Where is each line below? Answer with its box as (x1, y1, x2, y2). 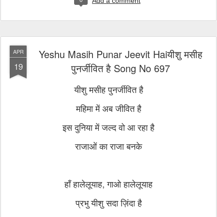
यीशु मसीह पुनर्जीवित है (74, 83, 143, 95)
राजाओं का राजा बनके (75, 139, 142, 152)
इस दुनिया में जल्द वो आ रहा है (62, 121, 155, 133)
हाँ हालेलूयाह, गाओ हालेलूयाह (64, 177, 153, 190)
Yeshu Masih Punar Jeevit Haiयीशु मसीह (39, 47, 202, 61)
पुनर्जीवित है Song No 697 (71, 61, 170, 75)
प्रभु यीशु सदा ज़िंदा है (75, 196, 142, 209)
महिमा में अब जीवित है (76, 102, 141, 114)
